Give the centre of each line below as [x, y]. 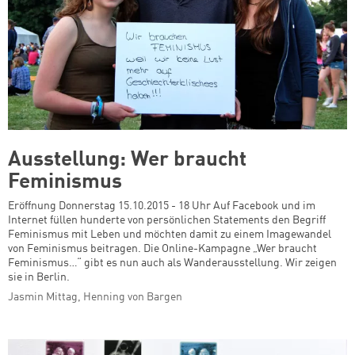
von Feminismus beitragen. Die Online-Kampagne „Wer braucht [162, 248]
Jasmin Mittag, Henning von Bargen [95, 297]
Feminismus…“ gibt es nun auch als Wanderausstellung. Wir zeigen [172, 263]
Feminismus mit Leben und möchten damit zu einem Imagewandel [170, 234]
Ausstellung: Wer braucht [127, 160]
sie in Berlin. [39, 277]
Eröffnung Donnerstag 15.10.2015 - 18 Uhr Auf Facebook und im [162, 206]
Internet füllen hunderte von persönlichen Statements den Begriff [167, 220]
